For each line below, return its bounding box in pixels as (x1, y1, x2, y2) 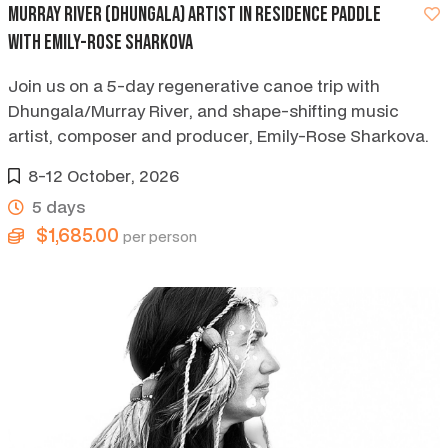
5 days (32, 195, 85, 219)
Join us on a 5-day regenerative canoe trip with (8, 74, 380, 98)
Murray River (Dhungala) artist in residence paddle (8, 3, 381, 28)
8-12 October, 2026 (28, 164, 179, 188)
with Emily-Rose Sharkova (8, 31, 193, 56)
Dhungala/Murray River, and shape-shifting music (8, 99, 399, 123)
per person (123, 227, 197, 247)
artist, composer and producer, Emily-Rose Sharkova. (8, 124, 429, 148)
